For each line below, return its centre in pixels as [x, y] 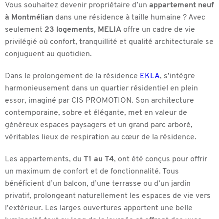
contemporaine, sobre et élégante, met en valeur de [96, 113]
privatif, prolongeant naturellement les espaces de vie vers [108, 196]
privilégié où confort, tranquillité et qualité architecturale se [109, 42]
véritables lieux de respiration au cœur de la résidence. [101, 137]
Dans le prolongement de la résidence [72, 76]
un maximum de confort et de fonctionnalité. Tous [92, 171]
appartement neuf [182, 5]
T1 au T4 [99, 159]
